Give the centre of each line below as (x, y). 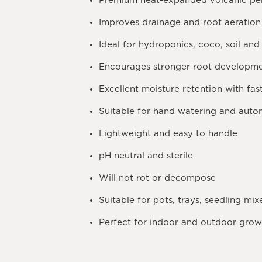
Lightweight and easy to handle (168, 134)
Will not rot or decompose (158, 178)
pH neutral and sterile (146, 156)
